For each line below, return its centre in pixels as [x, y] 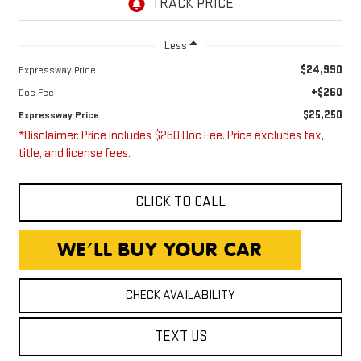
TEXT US [180, 337]
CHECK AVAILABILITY [180, 296]
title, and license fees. [74, 154]
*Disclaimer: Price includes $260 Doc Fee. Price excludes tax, [171, 136]
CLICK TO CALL [180, 202]
